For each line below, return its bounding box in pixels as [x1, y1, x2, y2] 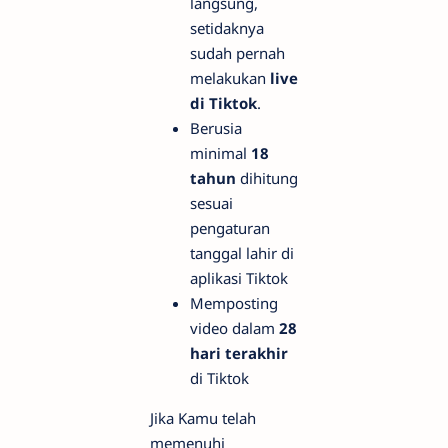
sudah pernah [190, 43, 285, 64]
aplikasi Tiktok [190, 268, 288, 289]
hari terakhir [190, 343, 288, 364]
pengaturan [190, 218, 270, 239]
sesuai [190, 193, 233, 214]
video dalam [190, 318, 279, 339]
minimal [190, 143, 251, 164]
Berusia [190, 118, 242, 139]
